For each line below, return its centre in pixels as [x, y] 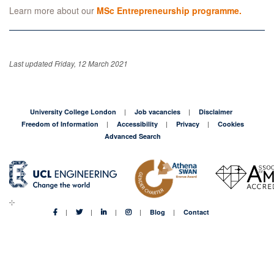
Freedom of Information [60, 124]
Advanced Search [133, 136]
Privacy [188, 124]
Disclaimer [216, 111]
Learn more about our [53, 11]
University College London [73, 111]
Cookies [231, 124]
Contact [196, 212]
